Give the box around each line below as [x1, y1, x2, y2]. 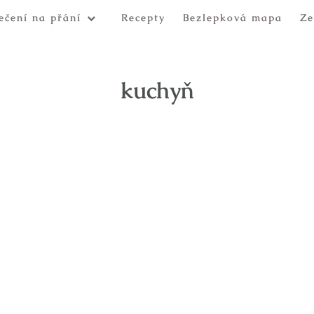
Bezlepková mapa [183, 11, 282, 24]
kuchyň [120, 76, 194, 105]
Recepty [121, 11, 165, 24]
